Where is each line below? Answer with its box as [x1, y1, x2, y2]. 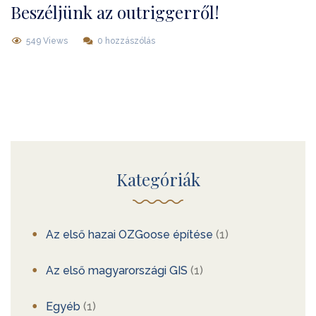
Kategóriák [116, 168, 200, 191]
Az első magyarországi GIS [46, 264, 188, 278]
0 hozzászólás [97, 36, 155, 47]
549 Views [26, 36, 68, 47]
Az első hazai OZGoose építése [46, 228, 213, 242]
